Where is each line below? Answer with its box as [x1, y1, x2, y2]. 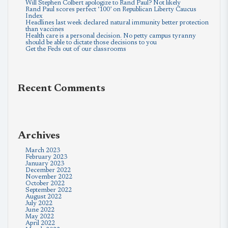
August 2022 [25, 193, 62, 200]
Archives [18, 131, 60, 141]
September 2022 [25, 187, 72, 193]
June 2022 [25, 207, 54, 213]
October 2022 [25, 180, 65, 187]
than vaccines [25, 26, 64, 33]
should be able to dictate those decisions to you [25, 39, 157, 46]
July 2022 [25, 200, 52, 207]
